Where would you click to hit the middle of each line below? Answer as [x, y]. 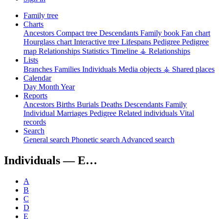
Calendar [37, 78]
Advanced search [148, 139]
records [35, 122]
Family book [161, 33]
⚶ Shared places [189, 69]
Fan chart [196, 33]
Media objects [141, 69]
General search [47, 139]
